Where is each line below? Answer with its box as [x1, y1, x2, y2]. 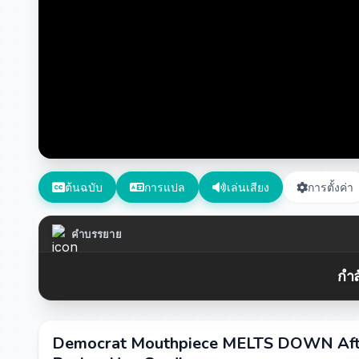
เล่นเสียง [227, 180, 269, 194]
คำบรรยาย [71, 227, 122, 240]
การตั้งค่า [308, 180, 353, 194]
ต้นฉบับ [65, 180, 103, 194]
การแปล [144, 180, 185, 194]
